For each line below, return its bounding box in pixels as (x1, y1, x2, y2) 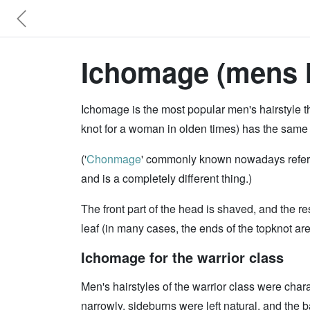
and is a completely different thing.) (81, 170, 252, 186)
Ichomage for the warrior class (81, 247, 284, 267)
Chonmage (86, 151, 141, 167)
